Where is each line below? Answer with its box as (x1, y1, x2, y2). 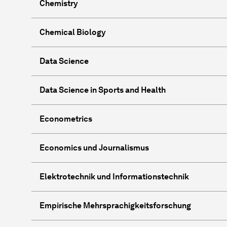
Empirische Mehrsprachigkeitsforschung (40, 200, 191, 210)
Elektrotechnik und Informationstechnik (40, 171, 189, 181)
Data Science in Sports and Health (40, 85, 166, 95)
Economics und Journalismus (40, 142, 149, 153)
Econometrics (40, 113, 92, 124)
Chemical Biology (40, 27, 106, 37)
